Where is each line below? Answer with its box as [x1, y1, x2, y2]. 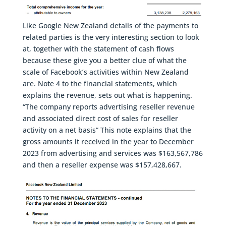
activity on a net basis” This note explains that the [22, 125, 191, 135]
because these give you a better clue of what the [22, 55, 187, 65]
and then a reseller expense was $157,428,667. [22, 159, 182, 169]
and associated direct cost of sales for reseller [22, 113, 178, 123]
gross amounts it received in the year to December [22, 136, 194, 146]
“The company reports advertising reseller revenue [22, 101, 195, 111]
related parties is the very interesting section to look [22, 32, 199, 42]
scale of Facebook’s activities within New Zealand [22, 67, 189, 77]
